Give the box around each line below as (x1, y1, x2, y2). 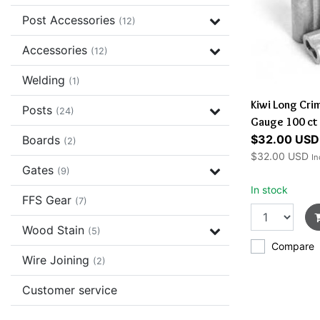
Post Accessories (22, 13, 119, 27)
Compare (271, 240, 314, 252)
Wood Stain (22, 223, 88, 237)
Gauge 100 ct (251, 115, 318, 129)
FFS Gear (22, 193, 75, 207)
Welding (22, 73, 69, 87)
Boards (22, 133, 64, 147)
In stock (251, 184, 288, 196)
